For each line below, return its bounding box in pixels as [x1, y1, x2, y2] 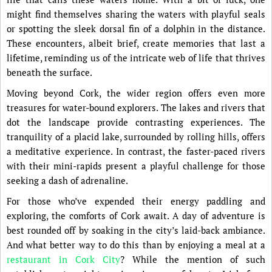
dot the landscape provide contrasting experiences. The [7, 116, 265, 129]
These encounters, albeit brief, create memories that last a [7, 37, 265, 50]
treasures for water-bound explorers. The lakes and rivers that [7, 101, 265, 114]
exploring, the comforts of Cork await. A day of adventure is [7, 209, 265, 222]
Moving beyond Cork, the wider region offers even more [7, 87, 265, 100]
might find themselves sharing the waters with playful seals [7, 8, 265, 21]
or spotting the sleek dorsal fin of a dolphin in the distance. [7, 22, 265, 35]
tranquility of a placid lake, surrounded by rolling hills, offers [7, 131, 265, 143]
